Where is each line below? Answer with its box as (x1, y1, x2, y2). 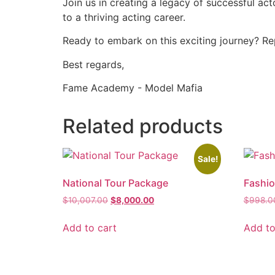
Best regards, (63, 58, 124, 71)
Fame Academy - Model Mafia (63, 81, 203, 94)
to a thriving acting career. (63, 10, 185, 23)
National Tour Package (63, 176, 168, 189)
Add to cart (63, 221, 117, 234)
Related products (63, 114, 223, 138)
